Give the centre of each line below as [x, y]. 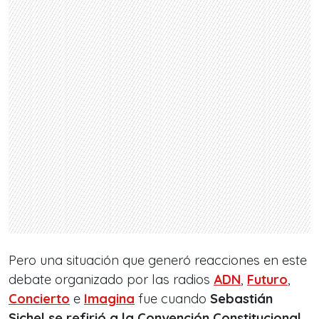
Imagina [109, 299]
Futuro [267, 280]
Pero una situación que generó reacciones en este [158, 261]
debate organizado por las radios [111, 280]
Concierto [39, 299]
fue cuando [172, 299]
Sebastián [241, 299]
